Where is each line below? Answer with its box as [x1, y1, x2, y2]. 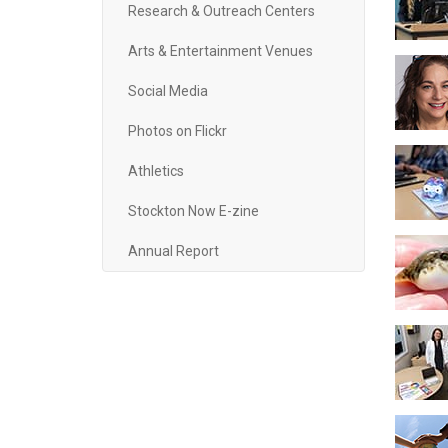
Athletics [128, 163, 184, 179]
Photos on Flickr [128, 123, 227, 139]
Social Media [128, 83, 208, 99]
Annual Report [128, 243, 219, 259]
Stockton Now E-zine [128, 203, 259, 219]
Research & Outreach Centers [128, 3, 315, 19]
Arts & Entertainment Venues [128, 43, 313, 59]
